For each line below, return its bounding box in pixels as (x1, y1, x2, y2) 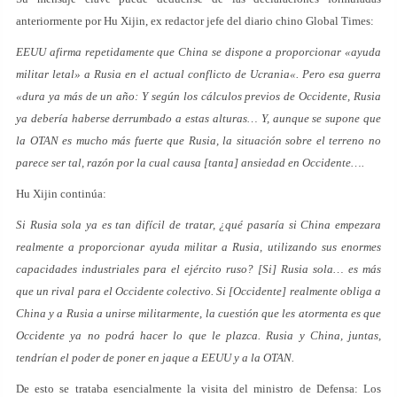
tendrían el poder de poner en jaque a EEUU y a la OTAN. (16, 351, 294, 364)
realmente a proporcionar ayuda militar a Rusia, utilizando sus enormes (16, 240, 381, 253)
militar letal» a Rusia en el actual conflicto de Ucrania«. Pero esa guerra (16, 67, 381, 81)
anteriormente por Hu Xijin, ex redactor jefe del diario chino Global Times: (16, 14, 374, 27)
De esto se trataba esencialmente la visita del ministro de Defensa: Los (16, 382, 381, 395)
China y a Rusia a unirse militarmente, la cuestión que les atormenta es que (16, 307, 381, 320)
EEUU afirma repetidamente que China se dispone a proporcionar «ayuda (16, 45, 381, 58)
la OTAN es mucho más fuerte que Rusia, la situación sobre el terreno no (16, 134, 381, 147)
